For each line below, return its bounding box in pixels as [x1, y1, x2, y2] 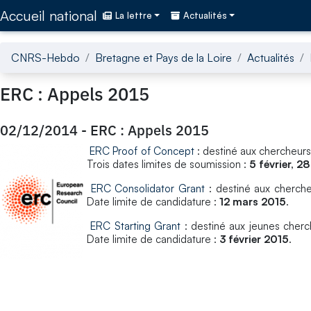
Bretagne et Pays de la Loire [95, 50, 232, 65]
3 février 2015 [219, 232, 289, 246]
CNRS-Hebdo [11, 50, 80, 65]
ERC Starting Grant [90, 219, 181, 233]
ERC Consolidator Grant [90, 181, 205, 195]
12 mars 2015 [219, 194, 286, 208]
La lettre [115, 10, 152, 22]
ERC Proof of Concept [90, 144, 194, 158]
